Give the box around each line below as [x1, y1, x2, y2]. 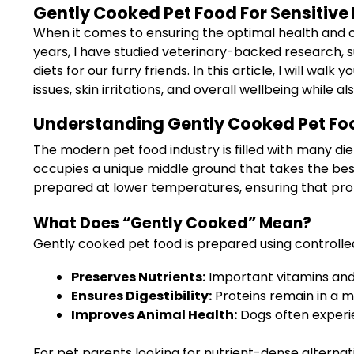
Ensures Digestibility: [71, 287, 212, 305]
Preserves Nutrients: [71, 268, 205, 286]
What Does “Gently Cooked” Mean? [33, 213, 311, 234]
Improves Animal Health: [71, 306, 237, 324]
